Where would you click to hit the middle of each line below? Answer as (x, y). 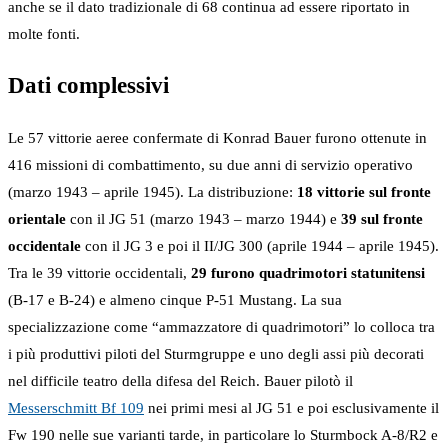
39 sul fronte (382, 219)
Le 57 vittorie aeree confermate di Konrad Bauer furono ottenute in (217, 138)
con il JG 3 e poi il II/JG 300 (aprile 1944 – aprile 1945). (260, 246)
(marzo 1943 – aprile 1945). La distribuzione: (152, 192)
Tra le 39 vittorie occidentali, (99, 273)
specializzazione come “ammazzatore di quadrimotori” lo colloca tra (221, 327)
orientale (37, 219)
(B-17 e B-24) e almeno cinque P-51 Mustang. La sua (175, 300)
